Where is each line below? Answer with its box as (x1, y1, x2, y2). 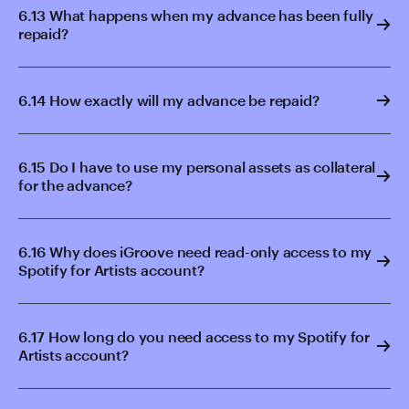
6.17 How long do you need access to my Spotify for (18, 328, 370, 345)
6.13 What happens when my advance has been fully (18, 6, 373, 24)
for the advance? (18, 176, 132, 194)
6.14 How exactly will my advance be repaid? (18, 91, 320, 109)
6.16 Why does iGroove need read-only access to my (18, 243, 372, 260)
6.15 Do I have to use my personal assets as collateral (18, 158, 376, 175)
